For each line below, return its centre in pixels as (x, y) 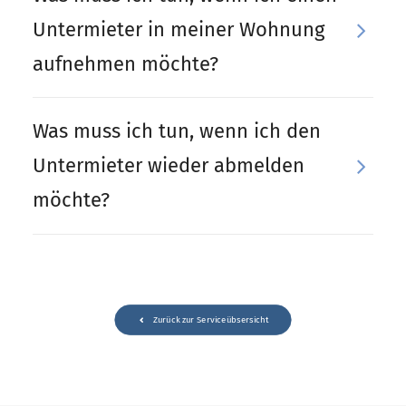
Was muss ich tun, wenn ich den (177, 131)
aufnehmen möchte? (126, 64)
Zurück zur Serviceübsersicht (210, 320)
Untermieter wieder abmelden (169, 165)
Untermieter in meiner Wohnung (179, 29)
